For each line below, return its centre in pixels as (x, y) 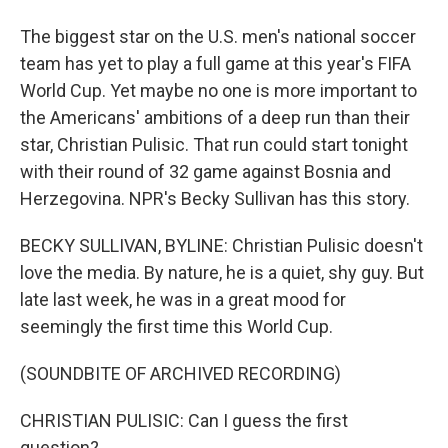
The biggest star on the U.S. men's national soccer (218, 36)
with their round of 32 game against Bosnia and (205, 171)
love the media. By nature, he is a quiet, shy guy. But (222, 272)
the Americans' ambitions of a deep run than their (215, 117)
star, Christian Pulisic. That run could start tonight (214, 144)
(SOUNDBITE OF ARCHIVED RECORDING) (180, 373)
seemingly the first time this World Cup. (176, 326)
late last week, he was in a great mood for (183, 299)
